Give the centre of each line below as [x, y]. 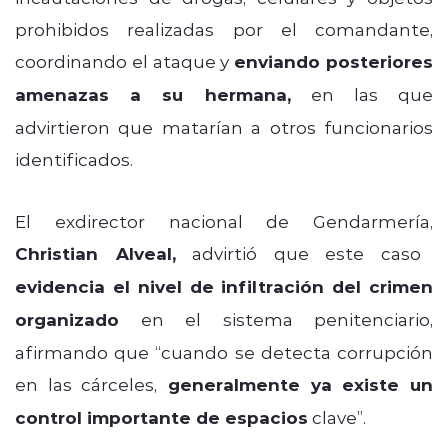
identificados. [74, 158]
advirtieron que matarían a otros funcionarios [224, 126]
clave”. [337, 416]
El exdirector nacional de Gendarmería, [224, 220]
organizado [67, 319]
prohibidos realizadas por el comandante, [224, 28]
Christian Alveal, [95, 253]
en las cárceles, [86, 383]
